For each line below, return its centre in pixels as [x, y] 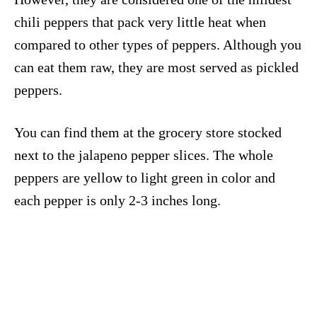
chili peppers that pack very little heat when [140, 22]
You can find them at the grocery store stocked [148, 132]
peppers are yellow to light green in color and [145, 177]
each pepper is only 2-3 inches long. [117, 200]
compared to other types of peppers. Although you [158, 44]
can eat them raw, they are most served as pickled [156, 67]
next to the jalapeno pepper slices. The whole [144, 155]
